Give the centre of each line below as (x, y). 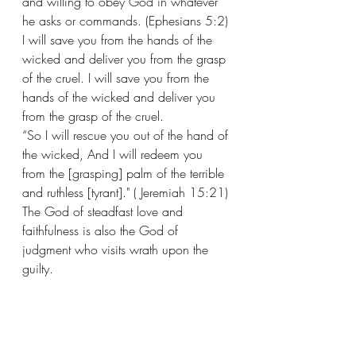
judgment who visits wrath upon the (117, 249)
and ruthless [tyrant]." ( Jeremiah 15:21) (127, 192)
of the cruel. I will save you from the (118, 77)
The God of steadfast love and (104, 211)
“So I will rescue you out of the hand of (127, 135)
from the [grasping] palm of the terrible (125, 173)
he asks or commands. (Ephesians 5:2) (127, 20)
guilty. (38, 268)
